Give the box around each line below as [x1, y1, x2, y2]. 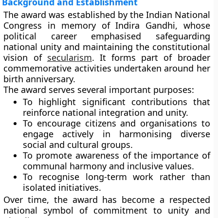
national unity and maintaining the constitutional [3, 41, 210, 53]
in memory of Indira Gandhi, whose [42, 19, 210, 31]
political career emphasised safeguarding [3, 30, 210, 42]
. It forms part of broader [91, 52, 210, 63]
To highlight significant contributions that [23, 96, 210, 108]
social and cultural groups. [23, 139, 133, 150]
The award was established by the [3, 9, 146, 20]
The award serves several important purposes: [3, 84, 195, 95]
